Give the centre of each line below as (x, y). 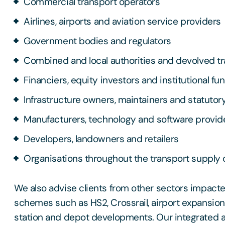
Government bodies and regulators (97, 41)
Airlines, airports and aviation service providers (122, 22)
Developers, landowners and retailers (101, 139)
